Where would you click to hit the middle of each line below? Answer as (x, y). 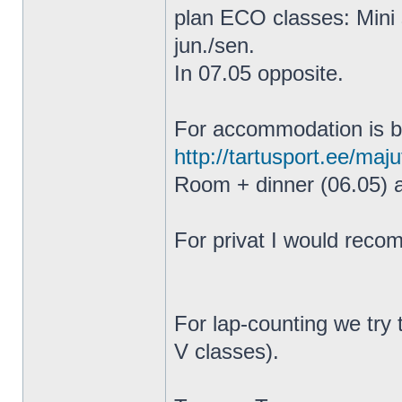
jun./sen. (214, 45)
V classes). (227, 351)
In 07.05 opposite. (259, 73)
